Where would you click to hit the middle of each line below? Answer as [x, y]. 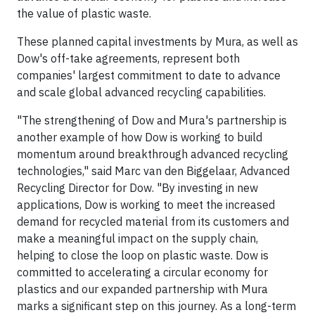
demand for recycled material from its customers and [153, 221]
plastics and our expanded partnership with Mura [142, 289]
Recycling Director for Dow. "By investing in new [137, 188]
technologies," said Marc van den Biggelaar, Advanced [153, 171]
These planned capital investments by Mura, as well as [157, 41]
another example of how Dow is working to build [140, 137]
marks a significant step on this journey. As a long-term [156, 306]
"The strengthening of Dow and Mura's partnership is [152, 120]
